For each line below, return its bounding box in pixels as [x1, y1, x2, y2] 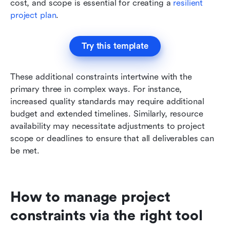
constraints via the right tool [10, 207, 203, 224]
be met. [10, 145, 40, 156]
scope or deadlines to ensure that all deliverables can [10, 133, 215, 143]
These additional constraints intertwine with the [10, 71, 192, 82]
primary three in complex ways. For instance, [10, 84, 182, 94]
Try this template [82, 41, 148, 51]
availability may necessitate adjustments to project [10, 121, 205, 131]
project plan [10, 10, 56, 20]
